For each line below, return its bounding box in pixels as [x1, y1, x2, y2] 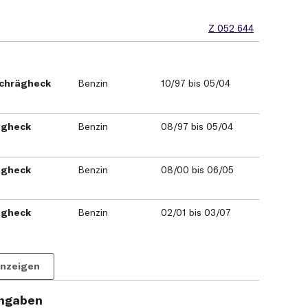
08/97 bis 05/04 [160, 120, 233, 133]
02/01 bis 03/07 [160, 206, 231, 219]
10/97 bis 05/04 [160, 77, 230, 90]
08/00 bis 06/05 [160, 163, 234, 176]
